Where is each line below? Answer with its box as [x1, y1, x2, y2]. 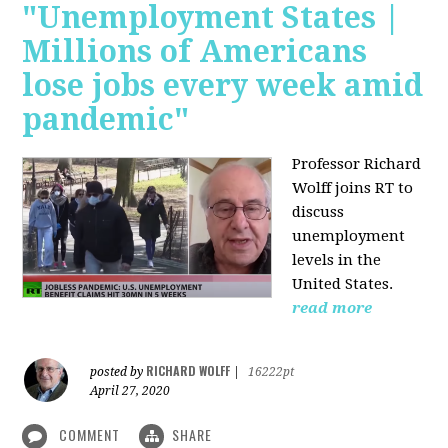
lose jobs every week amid [22, 67, 424, 103]
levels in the [292, 250, 382, 269]
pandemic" [22, 101, 190, 137]
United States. [292, 274, 394, 293]
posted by [90, 364, 147, 379]
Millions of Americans [22, 33, 368, 69]
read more [292, 298, 373, 317]
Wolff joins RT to [292, 178, 414, 197]
